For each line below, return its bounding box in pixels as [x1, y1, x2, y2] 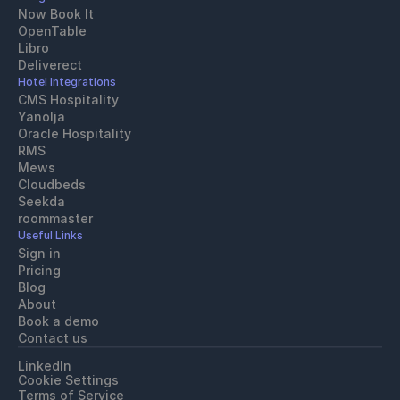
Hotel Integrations [18, 75, 116, 88]
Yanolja [18, 109, 65, 124]
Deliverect [18, 57, 82, 72]
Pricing [18, 262, 61, 278]
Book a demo [18, 313, 99, 329]
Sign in [18, 246, 61, 261]
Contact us [18, 330, 87, 346]
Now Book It [18, 6, 94, 21]
